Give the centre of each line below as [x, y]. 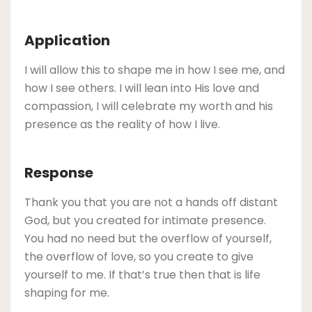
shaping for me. [67, 292]
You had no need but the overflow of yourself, [148, 238]
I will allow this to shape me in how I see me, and [155, 70]
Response [59, 172]
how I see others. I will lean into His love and [142, 88]
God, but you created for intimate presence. [145, 220]
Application [67, 40]
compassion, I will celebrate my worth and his [149, 106]
